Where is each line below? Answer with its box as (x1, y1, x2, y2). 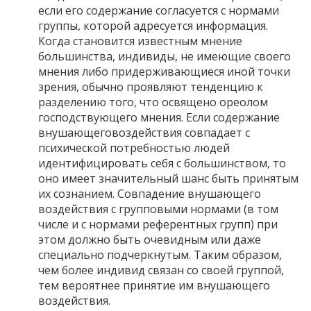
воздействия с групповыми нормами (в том (38, 201, 278, 217)
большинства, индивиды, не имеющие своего (38, 48, 291, 64)
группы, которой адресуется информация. (38, 17, 268, 33)
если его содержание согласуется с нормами (38, 2, 279, 18)
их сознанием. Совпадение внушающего (38, 185, 261, 201)
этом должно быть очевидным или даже (38, 231, 261, 247)
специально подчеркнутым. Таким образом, (38, 246, 282, 262)
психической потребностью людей (38, 140, 230, 155)
